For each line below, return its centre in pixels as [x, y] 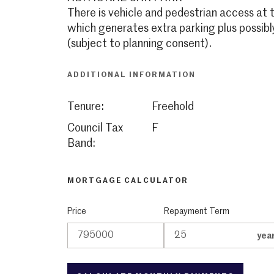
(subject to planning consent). [139, 44]
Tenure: [85, 107]
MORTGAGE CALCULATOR [128, 181]
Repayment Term [197, 212]
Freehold [173, 107]
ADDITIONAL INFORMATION [131, 75]
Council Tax [95, 128]
